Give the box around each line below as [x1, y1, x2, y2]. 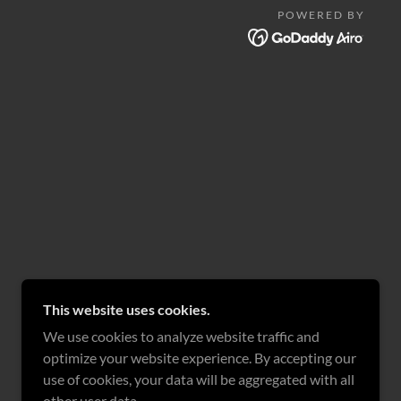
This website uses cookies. [43, 301, 210, 318]
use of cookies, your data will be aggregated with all [43, 371, 354, 388]
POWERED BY [277, 8, 366, 22]
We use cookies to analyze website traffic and [43, 328, 320, 345]
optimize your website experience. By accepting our [43, 349, 356, 366]
